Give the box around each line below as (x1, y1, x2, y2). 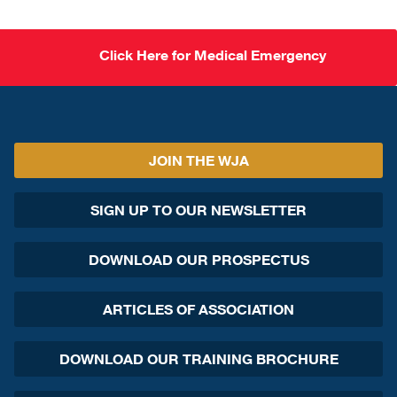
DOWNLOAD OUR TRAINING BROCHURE (58, 349, 339, 368)
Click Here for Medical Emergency (99, 45, 326, 64)
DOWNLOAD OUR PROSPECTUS (88, 250, 309, 269)
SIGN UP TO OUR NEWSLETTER (90, 200, 307, 219)
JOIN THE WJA (148, 151, 249, 169)
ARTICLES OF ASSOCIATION (103, 300, 294, 318)
